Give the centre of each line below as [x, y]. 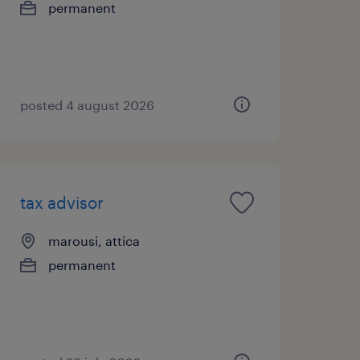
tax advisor [61, 202]
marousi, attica [94, 240]
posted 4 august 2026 [87, 104]
